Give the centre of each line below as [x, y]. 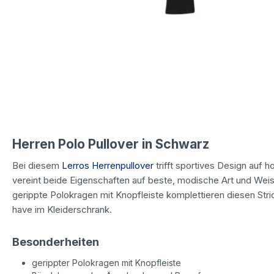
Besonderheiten [56, 242]
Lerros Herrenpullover [108, 165]
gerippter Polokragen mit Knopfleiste [106, 262]
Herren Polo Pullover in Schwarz [111, 144]
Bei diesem [37, 165]
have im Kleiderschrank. [62, 209]
